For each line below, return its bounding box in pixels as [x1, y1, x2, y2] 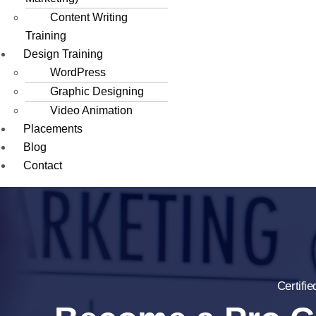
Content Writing [50, 11, 128, 23]
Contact [23, 159, 62, 171]
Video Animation [50, 104, 133, 116]
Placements [23, 122, 83, 135]
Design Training [23, 47, 103, 60]
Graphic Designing [50, 85, 144, 97]
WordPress [50, 66, 106, 78]
